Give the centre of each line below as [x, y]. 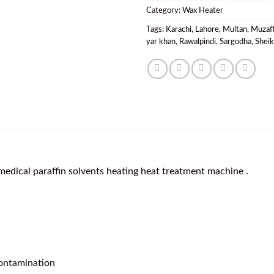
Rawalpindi [198, 42]
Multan [235, 30]
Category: [164, 11]
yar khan [161, 42]
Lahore [207, 30]
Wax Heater [203, 11]
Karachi [179, 30]
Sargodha [235, 42]
